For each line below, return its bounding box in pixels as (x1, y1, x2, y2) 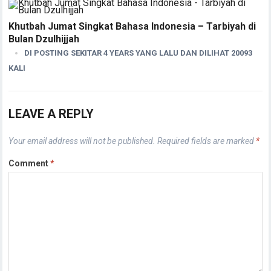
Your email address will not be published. (8, 135, 156, 146)
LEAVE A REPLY (8, 106, 94, 121)
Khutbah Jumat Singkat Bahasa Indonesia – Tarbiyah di (8, 20, 256, 32)
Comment (8, 158, 51, 168)
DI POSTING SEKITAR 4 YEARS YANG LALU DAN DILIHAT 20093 (24, 48, 253, 57)
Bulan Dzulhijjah (8, 33, 80, 45)
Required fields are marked (157, 135, 256, 146)
